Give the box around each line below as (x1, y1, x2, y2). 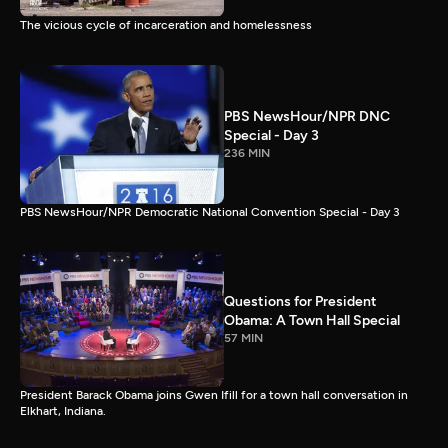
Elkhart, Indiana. (20, 403, 106, 418)
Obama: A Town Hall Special (224, 312, 400, 330)
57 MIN (224, 331, 263, 346)
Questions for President (224, 293, 377, 311)
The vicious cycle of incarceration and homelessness (20, 18, 312, 33)
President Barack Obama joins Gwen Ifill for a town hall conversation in (20, 387, 408, 402)
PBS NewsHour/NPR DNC (224, 108, 390, 126)
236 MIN (224, 146, 270, 161)
